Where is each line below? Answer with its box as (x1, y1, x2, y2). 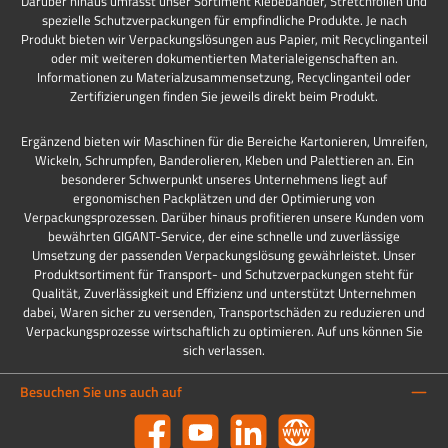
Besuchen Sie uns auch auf (20, 380, 182, 403)
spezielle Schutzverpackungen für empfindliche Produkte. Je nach (41, 10, 407, 31)
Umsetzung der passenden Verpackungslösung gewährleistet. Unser (32, 245, 416, 266)
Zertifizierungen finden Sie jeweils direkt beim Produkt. (70, 86, 378, 107)
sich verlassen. (183, 340, 265, 361)
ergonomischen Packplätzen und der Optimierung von (73, 188, 375, 209)
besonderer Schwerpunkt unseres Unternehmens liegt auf (61, 169, 387, 190)
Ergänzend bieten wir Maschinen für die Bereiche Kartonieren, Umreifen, (20, 131, 428, 152)
